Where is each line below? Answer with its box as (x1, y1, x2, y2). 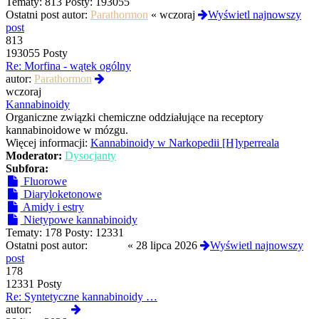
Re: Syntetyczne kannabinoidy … (6, 291, 157, 303)
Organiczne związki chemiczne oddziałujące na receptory (6, 111, 263, 124)
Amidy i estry (20, 201, 84, 214)
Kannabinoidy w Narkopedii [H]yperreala (90, 137, 279, 150)
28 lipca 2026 (136, 239, 197, 252)
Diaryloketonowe (20, 188, 102, 201)
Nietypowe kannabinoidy (20, 214, 137, 226)
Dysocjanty (65, 150, 116, 162)
